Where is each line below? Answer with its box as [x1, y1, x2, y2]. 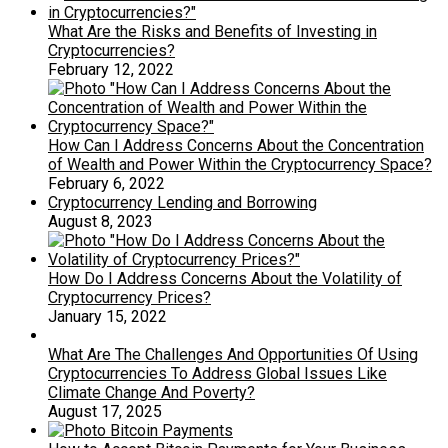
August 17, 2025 [48, 402, 162, 422]
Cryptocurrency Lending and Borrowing [48, 193, 317, 213]
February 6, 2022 [48, 174, 165, 194]
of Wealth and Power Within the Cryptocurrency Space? [48, 155, 432, 175]
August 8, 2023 [48, 212, 153, 232]
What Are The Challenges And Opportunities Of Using [48, 345, 418, 365]
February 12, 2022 [48, 60, 174, 80]
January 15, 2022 [48, 307, 167, 327]
